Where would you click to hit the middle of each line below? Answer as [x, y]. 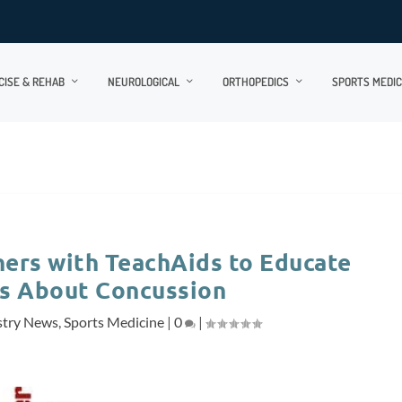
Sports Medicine [114, 322]
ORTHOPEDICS [255, 82]
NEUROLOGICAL [143, 82]
